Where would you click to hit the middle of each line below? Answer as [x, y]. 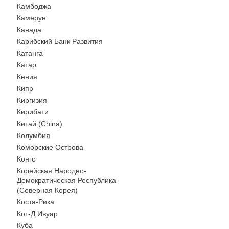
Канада [29, 30]
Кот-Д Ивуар [37, 214]
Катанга [30, 53]
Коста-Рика [36, 202]
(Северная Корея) [47, 190]
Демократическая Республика [66, 180]
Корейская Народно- [52, 171]
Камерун [31, 18]
